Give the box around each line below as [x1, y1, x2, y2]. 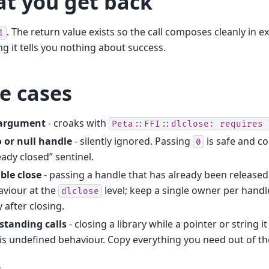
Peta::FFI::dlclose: [112, 118, 214, 129]
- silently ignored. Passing [72, 134, 193, 148]
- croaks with [46, 116, 109, 130]
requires [220, 118, 263, 129]
